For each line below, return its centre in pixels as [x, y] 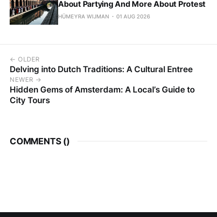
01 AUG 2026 [133, 16]
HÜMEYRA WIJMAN [84, 16]
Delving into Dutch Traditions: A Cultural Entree [101, 69]
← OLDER [25, 59]
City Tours [30, 100]
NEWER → [26, 79]
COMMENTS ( [38, 141]
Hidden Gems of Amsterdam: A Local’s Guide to [102, 89]
